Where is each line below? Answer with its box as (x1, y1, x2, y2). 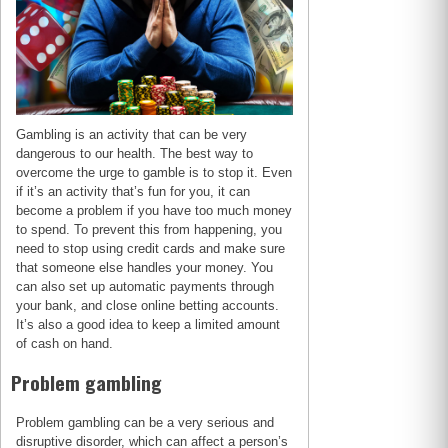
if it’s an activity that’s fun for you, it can (16, 183, 251, 199)
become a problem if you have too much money (16, 202, 293, 218)
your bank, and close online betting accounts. (16, 297, 280, 313)
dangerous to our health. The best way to (16, 145, 254, 161)
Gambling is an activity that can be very (16, 126, 248, 142)
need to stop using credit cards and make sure (16, 240, 286, 256)
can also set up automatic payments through (16, 278, 275, 294)
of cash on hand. (16, 335, 114, 351)
